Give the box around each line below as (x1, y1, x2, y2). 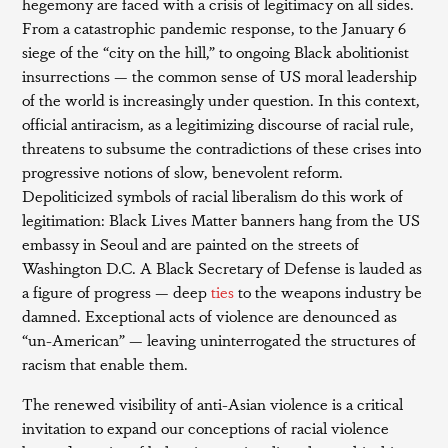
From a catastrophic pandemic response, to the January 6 (22, 15, 407, 39)
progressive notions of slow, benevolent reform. (22, 159, 344, 183)
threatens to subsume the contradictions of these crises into (22, 135, 422, 159)
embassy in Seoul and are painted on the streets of (22, 231, 360, 255)
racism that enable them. (22, 351, 189, 375)
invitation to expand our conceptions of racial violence (22, 415, 390, 439)
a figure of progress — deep (22, 279, 208, 303)
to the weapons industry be (234, 279, 423, 303)
